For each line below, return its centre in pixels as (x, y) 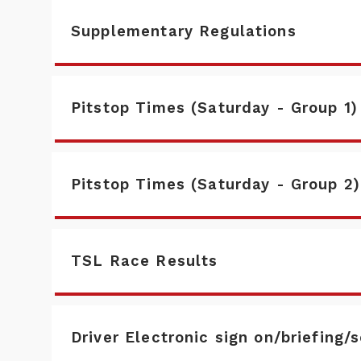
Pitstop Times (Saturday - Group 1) (215, 108)
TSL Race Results (145, 261)
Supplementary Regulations (184, 31)
